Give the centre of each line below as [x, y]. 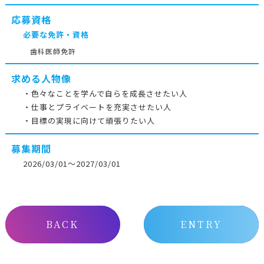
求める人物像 [41, 78]
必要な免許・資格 [56, 34]
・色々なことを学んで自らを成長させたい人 [105, 93]
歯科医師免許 [53, 51]
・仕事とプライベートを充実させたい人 [97, 107]
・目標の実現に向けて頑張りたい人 [89, 120]
